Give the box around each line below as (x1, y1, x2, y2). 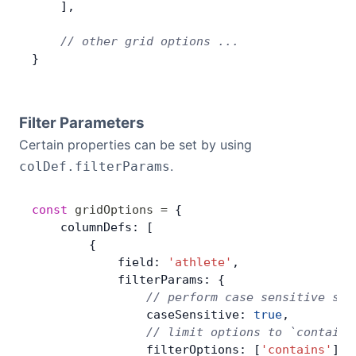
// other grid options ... (32, 34, 239, 48)
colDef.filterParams (19, 159, 170, 174)
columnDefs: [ (32, 220, 153, 234)
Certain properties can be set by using (19, 137, 252, 153)
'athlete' (168, 255, 232, 269)
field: (32, 255, 168, 269)
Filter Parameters (19, 114, 145, 132)
